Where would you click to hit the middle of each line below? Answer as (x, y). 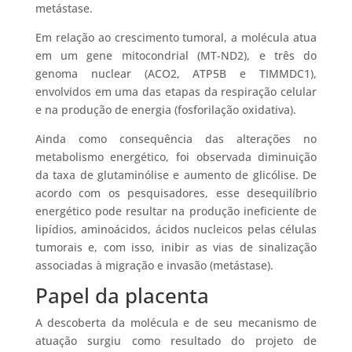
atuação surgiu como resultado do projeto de (176, 341)
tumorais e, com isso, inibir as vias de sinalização (176, 247)
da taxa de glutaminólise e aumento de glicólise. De (176, 175)
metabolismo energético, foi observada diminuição (176, 157)
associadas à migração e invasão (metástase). (154, 266)
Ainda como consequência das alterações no (176, 139)
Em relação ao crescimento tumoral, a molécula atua (176, 38)
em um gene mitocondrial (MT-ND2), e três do (176, 56)
